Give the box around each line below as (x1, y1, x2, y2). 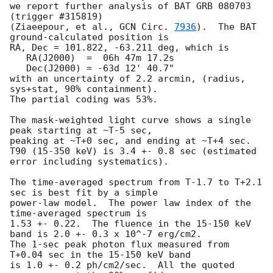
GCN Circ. (119, 21, 174, 33)
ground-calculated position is (10, 32, 169, 43)
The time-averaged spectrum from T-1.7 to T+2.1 (10, 177, 262, 188)
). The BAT (196, 21, 257, 33)
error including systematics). (10, 156, 169, 168)
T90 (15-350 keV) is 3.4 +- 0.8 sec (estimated (10, 146, 257, 157)
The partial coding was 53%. (10, 94, 158, 105)
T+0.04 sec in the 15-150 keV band (10, 249, 191, 261)
